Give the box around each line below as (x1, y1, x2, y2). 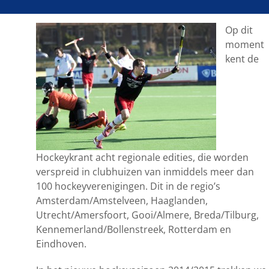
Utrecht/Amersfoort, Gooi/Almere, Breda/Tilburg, (36, 208, 259, 222)
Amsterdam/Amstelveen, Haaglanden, (36, 194, 208, 208)
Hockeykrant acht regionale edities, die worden (36, 151, 249, 165)
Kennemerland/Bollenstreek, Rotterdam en (36, 223, 231, 237)
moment (225, 38, 264, 52)
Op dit (225, 23, 253, 37)
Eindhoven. (36, 237, 86, 251)
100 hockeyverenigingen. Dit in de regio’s (36, 180, 220, 193)
